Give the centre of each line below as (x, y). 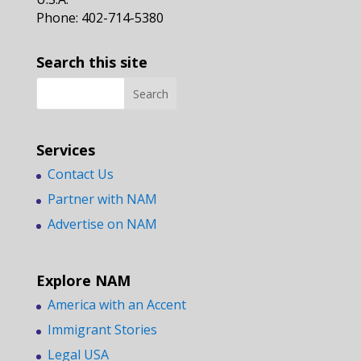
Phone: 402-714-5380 (100, 18)
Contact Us (80, 174)
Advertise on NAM (102, 224)
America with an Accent (116, 305)
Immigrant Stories (102, 330)
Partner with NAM (102, 199)
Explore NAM (83, 281)
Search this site (91, 62)
